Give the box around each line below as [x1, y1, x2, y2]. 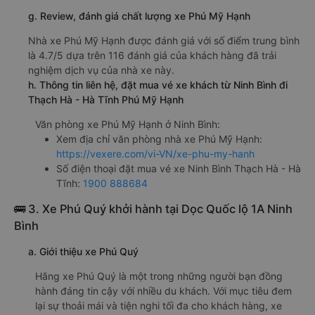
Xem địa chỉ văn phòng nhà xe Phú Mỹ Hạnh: [56, 132, 262, 145]
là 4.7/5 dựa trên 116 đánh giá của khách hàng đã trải [28, 49, 276, 61]
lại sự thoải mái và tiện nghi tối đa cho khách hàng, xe [35, 299, 282, 311]
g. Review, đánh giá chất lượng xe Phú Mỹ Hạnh [28, 9, 250, 22]
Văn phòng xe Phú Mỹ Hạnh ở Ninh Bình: [35, 117, 220, 130]
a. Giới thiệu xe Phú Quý [28, 245, 139, 257]
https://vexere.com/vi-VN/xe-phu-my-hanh [56, 147, 255, 160]
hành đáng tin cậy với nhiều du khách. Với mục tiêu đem [35, 284, 292, 297]
